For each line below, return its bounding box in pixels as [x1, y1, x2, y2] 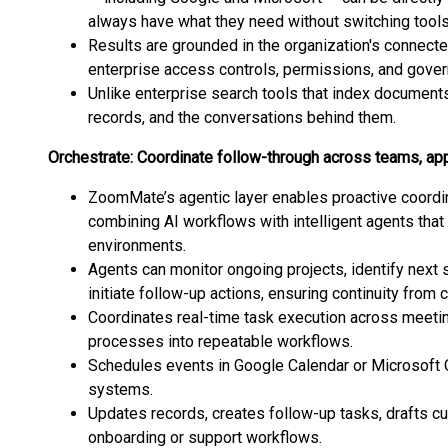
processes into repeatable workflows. [88, 332, 353, 351]
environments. [88, 236, 186, 255]
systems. [88, 380, 153, 399]
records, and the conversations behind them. [88, 108, 396, 127]
